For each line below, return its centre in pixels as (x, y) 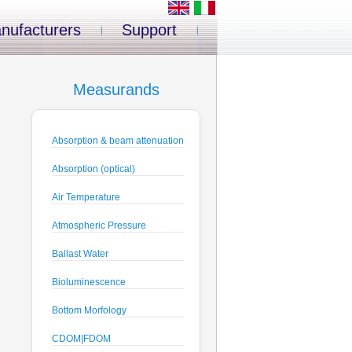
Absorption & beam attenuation (118, 141)
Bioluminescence (89, 282)
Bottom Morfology (89, 310)
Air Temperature (86, 197)
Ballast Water (80, 254)
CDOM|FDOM (81, 339)
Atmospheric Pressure (99, 225)
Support (149, 30)
